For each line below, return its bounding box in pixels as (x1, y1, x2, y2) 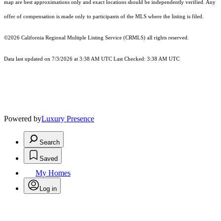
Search (39, 139, 60, 147)
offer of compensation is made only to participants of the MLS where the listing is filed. (4, 14, 204, 20)
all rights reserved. (146, 35, 189, 41)
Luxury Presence (41, 114, 94, 123)
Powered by (4, 114, 41, 123)
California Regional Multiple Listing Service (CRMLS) (21, 35, 146, 41)
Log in (39, 185, 57, 193)
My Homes (36, 169, 71, 178)
